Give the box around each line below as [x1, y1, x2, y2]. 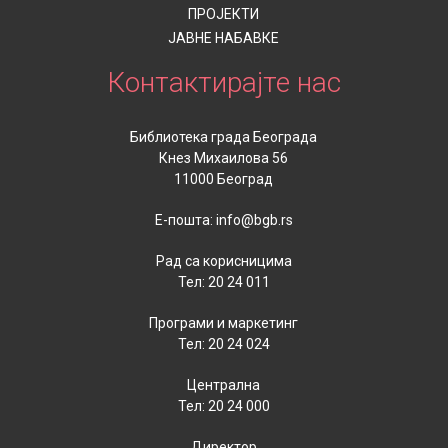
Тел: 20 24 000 [177, 398, 270, 415]
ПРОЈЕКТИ [188, 6, 260, 23]
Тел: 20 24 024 [177, 336, 270, 353]
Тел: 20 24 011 [177, 274, 270, 291]
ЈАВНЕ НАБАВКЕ [168, 30, 280, 47]
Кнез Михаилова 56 [159, 150, 289, 167]
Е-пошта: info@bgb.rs [154, 212, 293, 229]
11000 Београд [174, 171, 274, 188]
